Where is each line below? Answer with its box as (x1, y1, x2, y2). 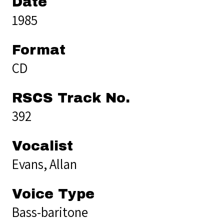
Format (12, 42, 65, 57)
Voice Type (12, 186, 94, 201)
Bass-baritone (12, 202, 88, 221)
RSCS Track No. (12, 90, 130, 105)
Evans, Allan (12, 154, 77, 173)
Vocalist (12, 138, 73, 153)
